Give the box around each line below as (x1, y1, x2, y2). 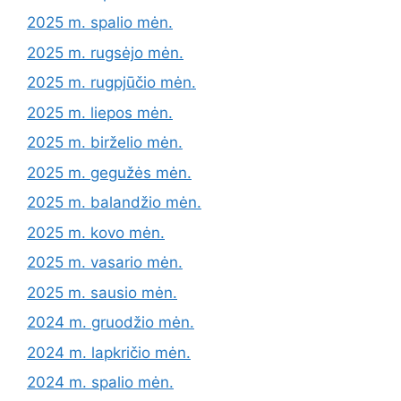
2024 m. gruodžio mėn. (27, 313, 194, 332)
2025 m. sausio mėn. (27, 283, 177, 302)
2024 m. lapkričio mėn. (27, 343, 191, 362)
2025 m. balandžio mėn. (27, 193, 201, 212)
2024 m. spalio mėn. (27, 373, 174, 392)
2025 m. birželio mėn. (27, 133, 183, 152)
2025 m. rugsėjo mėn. (27, 43, 183, 62)
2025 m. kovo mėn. (27, 223, 165, 242)
